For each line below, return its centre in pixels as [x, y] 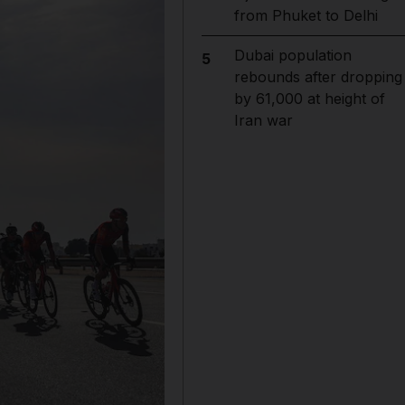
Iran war [263, 120]
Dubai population [292, 55]
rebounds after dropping [318, 77]
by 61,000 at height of [309, 99]
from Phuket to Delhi [306, 15]
